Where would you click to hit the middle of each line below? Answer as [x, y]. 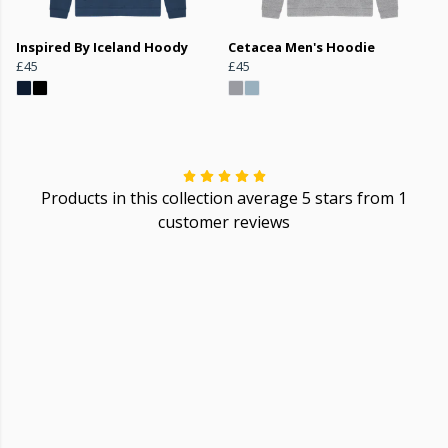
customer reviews [224, 221]
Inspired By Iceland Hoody [102, 46]
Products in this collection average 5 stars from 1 [224, 197]
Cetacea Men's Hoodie [301, 46]
